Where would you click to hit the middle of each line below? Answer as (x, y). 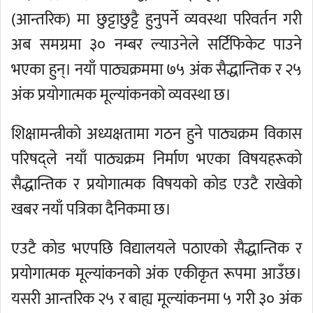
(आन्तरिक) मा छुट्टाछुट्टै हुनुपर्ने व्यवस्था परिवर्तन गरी (156, 20)
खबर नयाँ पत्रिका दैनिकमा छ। (91, 210)
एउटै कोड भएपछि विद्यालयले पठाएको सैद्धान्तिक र (156, 249)
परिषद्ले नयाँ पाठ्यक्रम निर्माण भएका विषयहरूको (156, 159)
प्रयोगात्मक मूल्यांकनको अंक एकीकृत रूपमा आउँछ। (156, 274)
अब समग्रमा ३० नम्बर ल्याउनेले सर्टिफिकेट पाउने (156, 45)
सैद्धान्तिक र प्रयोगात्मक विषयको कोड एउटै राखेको (156, 184)
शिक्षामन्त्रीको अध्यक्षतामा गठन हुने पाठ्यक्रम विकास (156, 134)
